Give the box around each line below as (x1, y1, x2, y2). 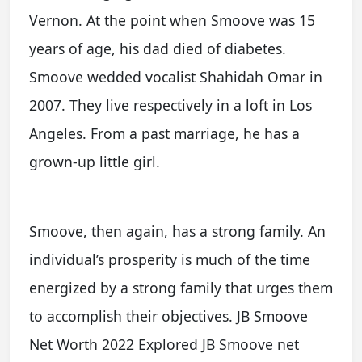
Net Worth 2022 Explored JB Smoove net (29, 334, 299, 354)
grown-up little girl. (29, 151, 160, 171)
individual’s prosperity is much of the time (29, 249, 310, 269)
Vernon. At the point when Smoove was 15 (29, 10, 315, 30)
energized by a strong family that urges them (29, 277, 333, 297)
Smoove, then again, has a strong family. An (29, 221, 326, 241)
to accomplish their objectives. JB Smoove (29, 305, 308, 326)
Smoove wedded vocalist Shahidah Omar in (29, 66, 322, 86)
